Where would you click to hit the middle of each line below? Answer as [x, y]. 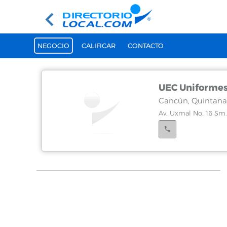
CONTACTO [146, 46]
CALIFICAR [99, 46]
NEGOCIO [53, 46]
